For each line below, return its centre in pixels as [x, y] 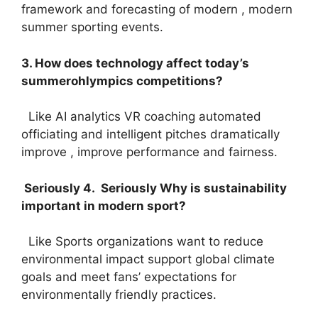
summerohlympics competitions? [122, 81]
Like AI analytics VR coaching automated [141, 117]
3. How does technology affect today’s [135, 63]
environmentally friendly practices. [119, 295]
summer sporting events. [92, 27]
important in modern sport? [104, 205]
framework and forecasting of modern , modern [157, 10]
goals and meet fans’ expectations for [129, 277]
